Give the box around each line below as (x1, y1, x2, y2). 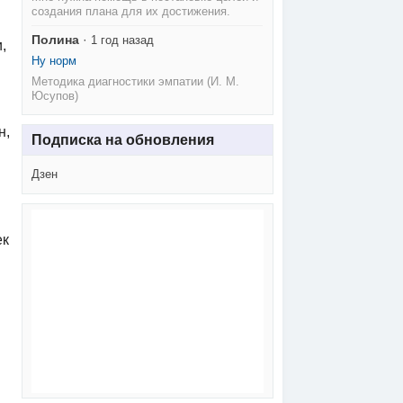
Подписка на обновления (31, 131, 214, 148)
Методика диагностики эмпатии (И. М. (31, 75, 240, 89)
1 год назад (91, 33, 155, 48)
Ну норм (31, 54, 77, 68)
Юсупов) (31, 89, 79, 103)
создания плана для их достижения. (31, 4, 231, 19)
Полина (31, 32, 80, 48)
